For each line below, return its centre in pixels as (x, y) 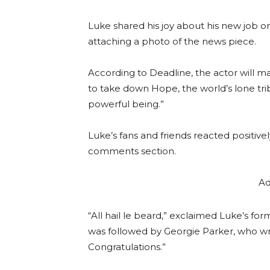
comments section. (132, 151)
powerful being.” (126, 104)
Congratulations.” (127, 247)
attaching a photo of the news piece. (172, 42)
